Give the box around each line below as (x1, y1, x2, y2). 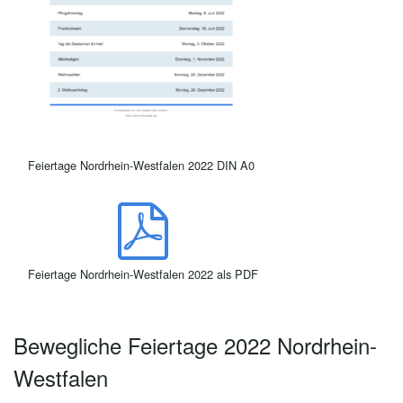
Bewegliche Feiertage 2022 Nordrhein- (13, 328, 377, 361)
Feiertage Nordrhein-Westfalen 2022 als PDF (28, 264, 258, 282)
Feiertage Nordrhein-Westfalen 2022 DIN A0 (28, 156, 255, 174)
